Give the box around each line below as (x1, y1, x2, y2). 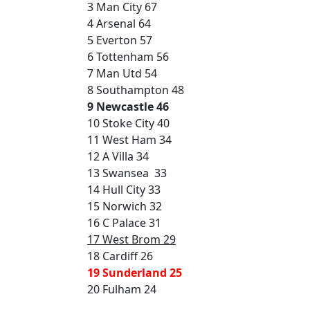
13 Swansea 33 (87, 165, 167, 181)
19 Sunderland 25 (87, 265, 182, 280)
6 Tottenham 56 (87, 49, 169, 64)
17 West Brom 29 (87, 232, 176, 247)
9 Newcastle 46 (87, 99, 169, 114)
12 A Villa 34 (87, 149, 149, 164)
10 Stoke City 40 (87, 116, 170, 131)
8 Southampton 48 (87, 82, 184, 98)
